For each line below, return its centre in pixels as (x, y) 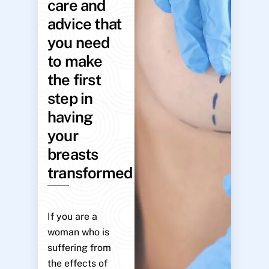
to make (75, 61)
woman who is (78, 232)
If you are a (72, 217)
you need (78, 42)
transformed (90, 173)
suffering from (79, 248)
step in (70, 98)
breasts (73, 154)
